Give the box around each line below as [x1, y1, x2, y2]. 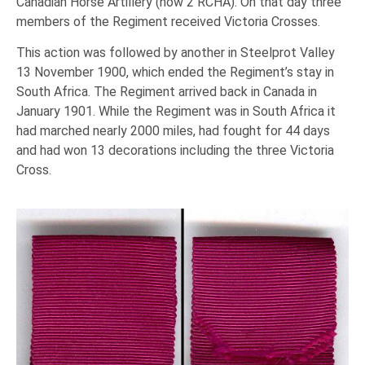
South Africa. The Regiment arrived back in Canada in [16, 84, 317, 100]
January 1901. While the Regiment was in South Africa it [16, 103, 336, 120]
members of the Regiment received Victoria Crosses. [16, 13, 320, 29]
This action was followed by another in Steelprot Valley [16, 45, 335, 61]
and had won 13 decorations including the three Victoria [16, 143, 334, 159]
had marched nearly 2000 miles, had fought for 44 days [16, 123, 330, 139]
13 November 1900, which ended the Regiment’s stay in [16, 64, 334, 81]
